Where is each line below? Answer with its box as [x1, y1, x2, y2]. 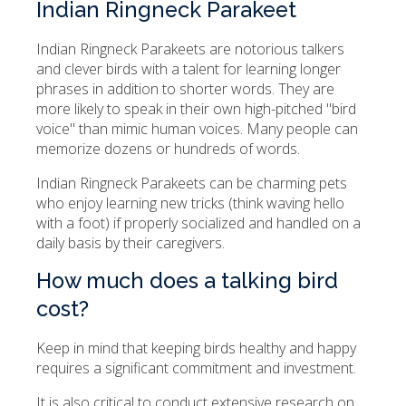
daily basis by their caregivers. [36, 233, 225, 254]
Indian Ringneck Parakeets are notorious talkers [36, 39, 344, 60]
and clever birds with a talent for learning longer [36, 59, 341, 80]
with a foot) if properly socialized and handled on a [36, 213, 361, 234]
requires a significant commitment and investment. [36, 358, 356, 379]
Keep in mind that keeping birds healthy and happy [36, 338, 356, 359]
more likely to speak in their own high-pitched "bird [36, 99, 356, 120]
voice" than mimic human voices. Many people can [36, 119, 358, 140]
